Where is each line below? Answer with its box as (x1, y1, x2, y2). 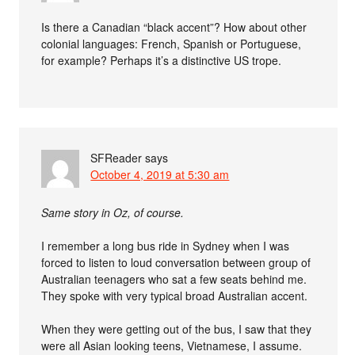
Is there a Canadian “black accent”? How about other (41, 18, 307, 35)
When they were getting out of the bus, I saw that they (41, 320, 312, 337)
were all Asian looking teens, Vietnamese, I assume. (41, 337, 303, 353)
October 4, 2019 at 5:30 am (90, 166, 230, 182)
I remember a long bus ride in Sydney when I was (41, 237, 290, 254)
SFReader (90, 149, 143, 166)
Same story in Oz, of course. (41, 204, 185, 220)
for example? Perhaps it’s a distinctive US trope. (41, 52, 282, 68)
